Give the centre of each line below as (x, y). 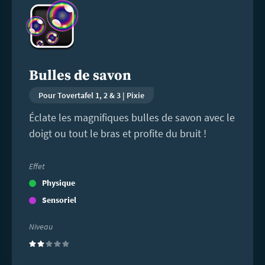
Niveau (41, 226)
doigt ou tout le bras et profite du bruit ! (117, 134)
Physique (58, 182)
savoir (27, 11)
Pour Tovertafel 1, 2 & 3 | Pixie (91, 96)
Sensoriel (59, 200)
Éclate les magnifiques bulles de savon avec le (132, 118)
